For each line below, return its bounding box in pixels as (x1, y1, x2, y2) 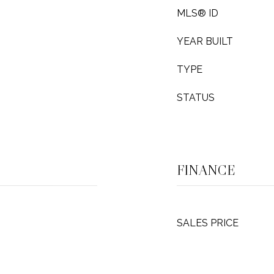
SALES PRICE (177, 217, 239, 229)
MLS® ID (177, 7, 218, 19)
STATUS (177, 92, 215, 103)
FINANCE (177, 162, 235, 179)
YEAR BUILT (177, 35, 233, 47)
